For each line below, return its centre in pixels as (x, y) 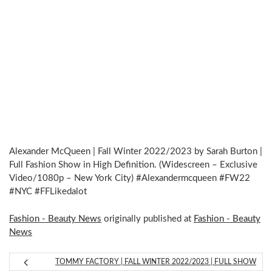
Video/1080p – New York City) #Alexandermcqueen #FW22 (130, 178)
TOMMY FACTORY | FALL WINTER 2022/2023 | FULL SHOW (156, 262)
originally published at (148, 219)
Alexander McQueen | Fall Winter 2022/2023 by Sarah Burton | (136, 152)
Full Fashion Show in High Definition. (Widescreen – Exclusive (133, 165)
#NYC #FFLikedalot (48, 192)
